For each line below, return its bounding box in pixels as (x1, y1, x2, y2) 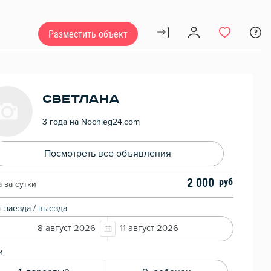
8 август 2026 (38, 224, 96, 233)
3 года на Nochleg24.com (42, 117, 140, 126)
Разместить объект (48, 28, 128, 40)
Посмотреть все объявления (44, 149, 171, 159)
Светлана (42, 91, 120, 106)
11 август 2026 (120, 224, 178, 233)
